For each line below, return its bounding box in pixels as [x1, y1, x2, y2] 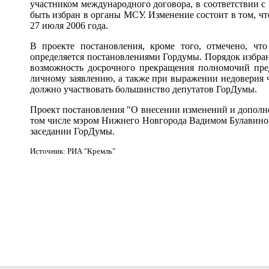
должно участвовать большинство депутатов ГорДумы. [30, 84, 257, 95]
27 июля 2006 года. [30, 20, 108, 31]
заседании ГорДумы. [30, 126, 115, 137]
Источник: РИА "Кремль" [30, 147, 115, 156]
